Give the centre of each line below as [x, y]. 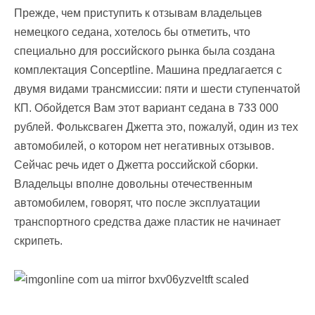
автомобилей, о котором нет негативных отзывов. [144, 146]
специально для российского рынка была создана [144, 51]
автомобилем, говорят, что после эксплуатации [137, 203]
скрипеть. [38, 241]
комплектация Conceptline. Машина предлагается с [148, 70]
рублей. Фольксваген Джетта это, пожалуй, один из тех [156, 127]
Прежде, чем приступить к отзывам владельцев [138, 13]
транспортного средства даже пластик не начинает [147, 222]
